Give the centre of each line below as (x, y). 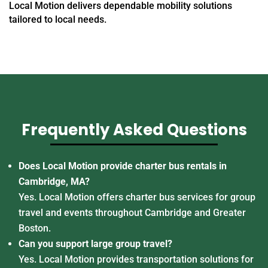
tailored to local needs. (58, 19)
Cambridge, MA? (54, 181)
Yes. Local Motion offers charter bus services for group (137, 197)
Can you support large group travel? (95, 243)
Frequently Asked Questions (134, 130)
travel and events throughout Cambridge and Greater (132, 212)
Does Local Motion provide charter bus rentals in (123, 166)
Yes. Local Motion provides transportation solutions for (136, 259)
